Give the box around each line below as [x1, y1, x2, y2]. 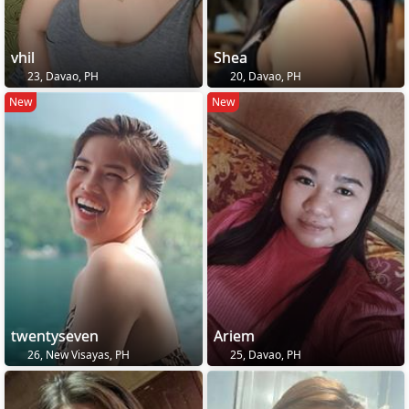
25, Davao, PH [226, 346, 301, 362]
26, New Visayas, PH [25, 346, 130, 362]
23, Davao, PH [25, 68, 99, 84]
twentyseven [11, 325, 99, 346]
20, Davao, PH [226, 68, 301, 84]
